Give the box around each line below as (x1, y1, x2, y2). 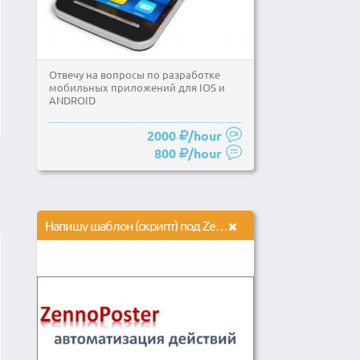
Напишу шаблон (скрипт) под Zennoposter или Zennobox (215, 217, 228, 233)
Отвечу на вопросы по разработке (49, 67, 220, 81)
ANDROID (49, 93, 96, 107)
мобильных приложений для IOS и (49, 80, 225, 94)
